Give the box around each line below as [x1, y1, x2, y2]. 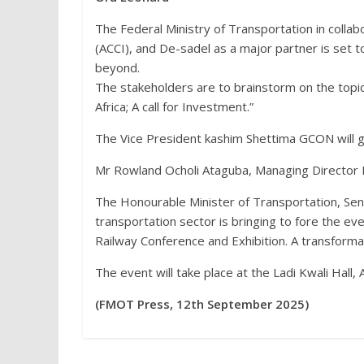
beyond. [95, 59, 140, 76]
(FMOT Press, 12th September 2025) [95, 296, 309, 312]
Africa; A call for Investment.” [95, 98, 253, 115]
